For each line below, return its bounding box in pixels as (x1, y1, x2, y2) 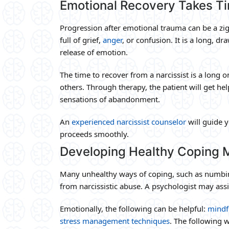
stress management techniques (60, 215, 170, 226)
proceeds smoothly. (60, 128, 129, 139)
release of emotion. (60, 47, 128, 57)
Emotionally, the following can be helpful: (60, 203, 208, 214)
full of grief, (60, 34, 103, 45)
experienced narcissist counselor (72, 116, 186, 127)
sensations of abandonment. (60, 94, 160, 104)
